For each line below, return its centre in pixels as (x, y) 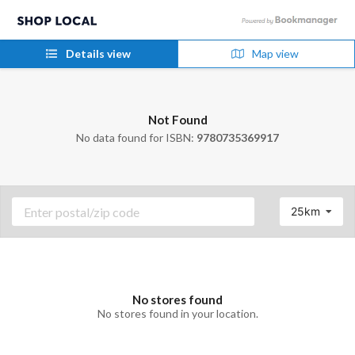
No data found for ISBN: (136, 137)
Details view (97, 53)
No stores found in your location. (177, 313)
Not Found (177, 119)
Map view (274, 53)
